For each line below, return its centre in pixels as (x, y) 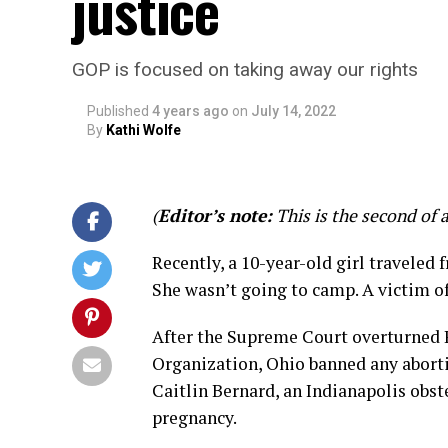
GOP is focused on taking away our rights (245, 69)
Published (118, 111)
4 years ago (190, 111)
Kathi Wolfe (143, 130)
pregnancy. (194, 417)
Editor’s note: (215, 215)
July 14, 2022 (293, 111)
